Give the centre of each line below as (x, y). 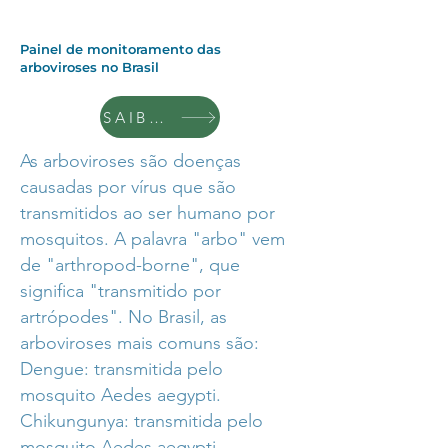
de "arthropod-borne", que (130, 265)
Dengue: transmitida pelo (121, 369)
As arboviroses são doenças (130, 161)
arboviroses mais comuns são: (139, 343)
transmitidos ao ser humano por (147, 213)
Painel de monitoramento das (120, 49)
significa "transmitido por (120, 291)
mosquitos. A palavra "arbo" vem (152, 239)
